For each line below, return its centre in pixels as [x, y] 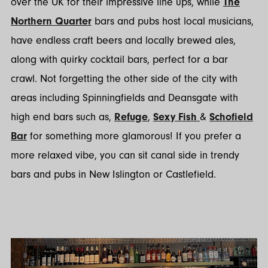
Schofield [231, 117]
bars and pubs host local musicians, [173, 21]
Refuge [131, 117]
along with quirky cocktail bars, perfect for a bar [119, 59]
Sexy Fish [176, 117]
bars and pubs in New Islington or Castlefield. [113, 174]
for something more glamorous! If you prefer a [134, 136]
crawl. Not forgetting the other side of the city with [124, 78]
